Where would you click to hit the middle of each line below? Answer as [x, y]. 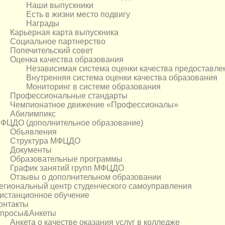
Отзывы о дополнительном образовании [86, 177]
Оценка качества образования [67, 60]
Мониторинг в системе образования [93, 87]
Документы [31, 150]
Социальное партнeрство [58, 42]
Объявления [33, 132]
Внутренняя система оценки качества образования [122, 78]
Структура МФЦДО [45, 141]
